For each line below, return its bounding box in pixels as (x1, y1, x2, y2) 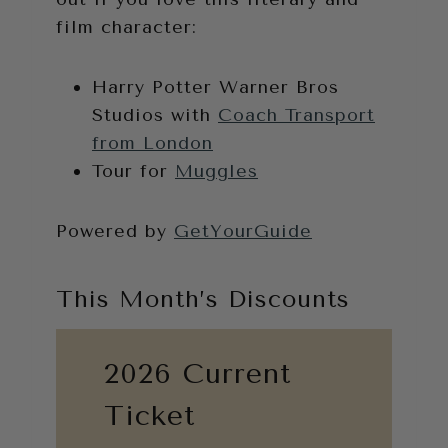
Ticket (104, 398, 195, 432)
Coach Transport (218, 103, 375, 126)
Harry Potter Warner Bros (92, 75, 339, 98)
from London (92, 131, 213, 154)
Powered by (56, 219, 174, 242)
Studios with (92, 103, 218, 126)
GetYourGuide (174, 219, 312, 242)
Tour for (92, 159, 175, 182)
